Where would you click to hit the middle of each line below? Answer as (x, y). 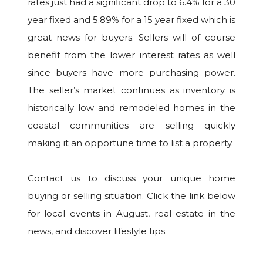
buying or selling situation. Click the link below (131, 196)
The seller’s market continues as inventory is (131, 90)
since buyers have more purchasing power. (131, 73)
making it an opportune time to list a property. (130, 143)
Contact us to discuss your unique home (131, 178)
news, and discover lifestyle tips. (97, 231)
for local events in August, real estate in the (131, 214)
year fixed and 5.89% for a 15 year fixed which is (131, 20)
